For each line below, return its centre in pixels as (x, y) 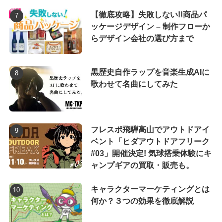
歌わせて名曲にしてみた (134, 83)
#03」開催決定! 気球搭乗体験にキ (151, 153)
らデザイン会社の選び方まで (142, 38)
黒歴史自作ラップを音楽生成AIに (150, 72)
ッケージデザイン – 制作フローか (150, 26)
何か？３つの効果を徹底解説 (142, 200)
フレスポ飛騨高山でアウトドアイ (150, 129)
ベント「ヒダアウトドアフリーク (150, 141)
